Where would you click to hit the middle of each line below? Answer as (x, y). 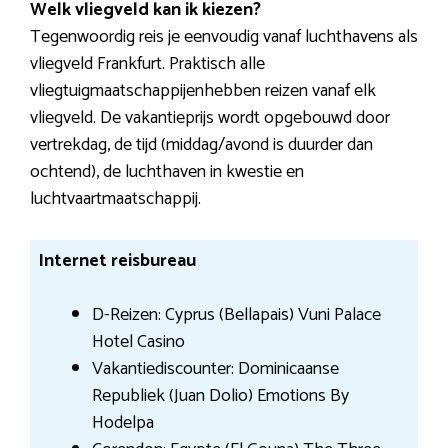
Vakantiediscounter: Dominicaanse (215, 369)
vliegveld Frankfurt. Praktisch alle (147, 64)
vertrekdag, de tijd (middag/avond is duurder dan (201, 145)
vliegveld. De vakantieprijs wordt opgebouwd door (210, 118)
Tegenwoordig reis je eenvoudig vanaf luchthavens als (224, 37)
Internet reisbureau (116, 261)
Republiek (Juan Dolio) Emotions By (220, 396)
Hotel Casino (138, 342)
